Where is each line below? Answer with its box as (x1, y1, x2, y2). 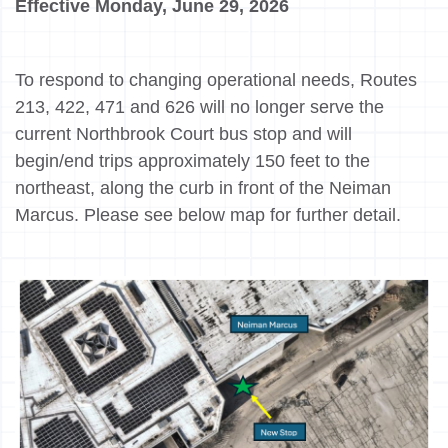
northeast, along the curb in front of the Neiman (15, 178, 391, 199)
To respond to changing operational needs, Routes (15, 70, 417, 91)
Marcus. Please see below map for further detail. (15, 205, 401, 226)
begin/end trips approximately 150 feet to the (15, 151, 370, 172)
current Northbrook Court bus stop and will (15, 124, 352, 145)
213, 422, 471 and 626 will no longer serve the (15, 97, 384, 118)
